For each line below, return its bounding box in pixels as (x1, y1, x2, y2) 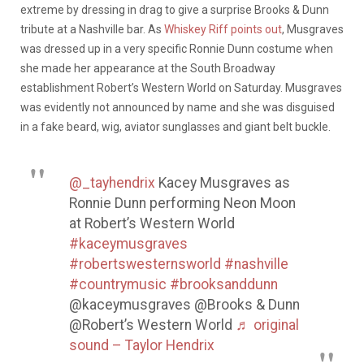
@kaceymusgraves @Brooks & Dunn (69, 297, 300, 314)
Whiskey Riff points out (164, 23, 282, 37)
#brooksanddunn (170, 276, 278, 293)
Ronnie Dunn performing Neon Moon (69, 195, 296, 212)
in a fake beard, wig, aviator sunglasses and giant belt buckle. (20, 120, 331, 134)
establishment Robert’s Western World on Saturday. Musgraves (20, 81, 342, 95)
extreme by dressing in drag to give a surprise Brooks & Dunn (20, 3, 329, 17)
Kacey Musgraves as (155, 175, 290, 192)
